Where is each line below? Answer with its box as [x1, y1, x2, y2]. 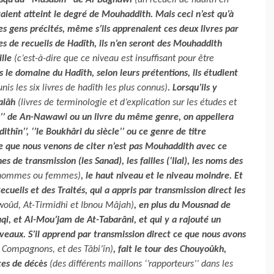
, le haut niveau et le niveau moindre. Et [81, 171, 243, 181]
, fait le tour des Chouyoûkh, [113, 245, 226, 254]
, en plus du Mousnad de [134, 201, 231, 210]
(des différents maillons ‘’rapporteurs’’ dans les [50, 259, 233, 269]
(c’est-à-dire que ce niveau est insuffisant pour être [14, 54, 214, 64]
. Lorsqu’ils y [168, 83, 217, 93]
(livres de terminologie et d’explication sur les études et [18, 98, 237, 108]
